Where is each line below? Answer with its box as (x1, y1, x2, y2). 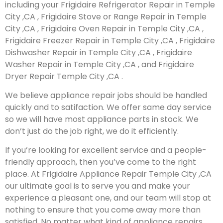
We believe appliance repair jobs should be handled (5, 89, 207, 101)
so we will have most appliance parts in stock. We (5, 113, 199, 125)
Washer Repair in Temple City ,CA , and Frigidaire (5, 58, 194, 70)
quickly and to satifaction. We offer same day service (5, 101, 212, 113)
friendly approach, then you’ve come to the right (5, 156, 196, 168)
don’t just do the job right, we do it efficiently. (5, 125, 179, 137)
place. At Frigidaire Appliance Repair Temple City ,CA (5, 168, 212, 180)
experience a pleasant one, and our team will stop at (5, 192, 211, 204)
